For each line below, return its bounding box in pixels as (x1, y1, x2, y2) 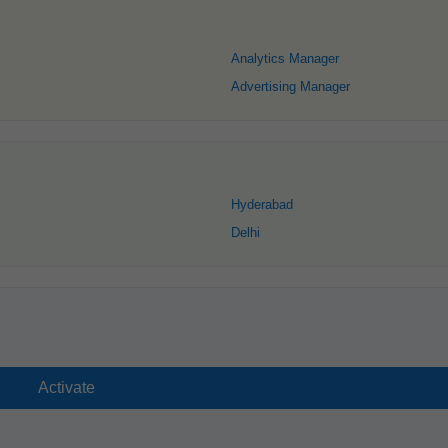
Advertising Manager (231, 79, 350, 94)
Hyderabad (231, 197, 293, 212)
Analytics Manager (231, 51, 339, 66)
